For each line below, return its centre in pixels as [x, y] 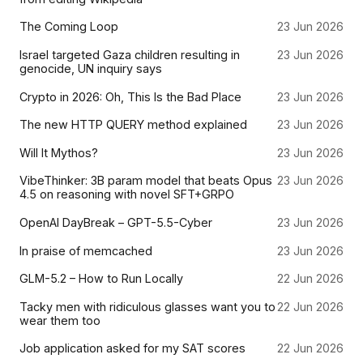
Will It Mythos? [59, 152]
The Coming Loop [69, 27]
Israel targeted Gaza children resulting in [130, 55]
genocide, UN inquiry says [91, 69]
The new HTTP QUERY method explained [133, 125]
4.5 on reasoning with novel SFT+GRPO [127, 194]
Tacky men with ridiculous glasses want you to [147, 306]
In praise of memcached [86, 250]
